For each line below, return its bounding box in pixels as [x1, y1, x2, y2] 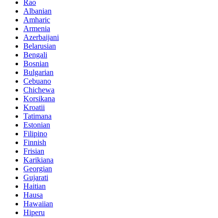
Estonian [23, 121, 50, 129]
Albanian [23, 7, 52, 16]
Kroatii [23, 103, 45, 112]
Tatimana [23, 112, 52, 121]
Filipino [23, 129, 47, 138]
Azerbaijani [23, 33, 59, 42]
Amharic [23, 16, 50, 24]
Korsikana [23, 94, 55, 103]
